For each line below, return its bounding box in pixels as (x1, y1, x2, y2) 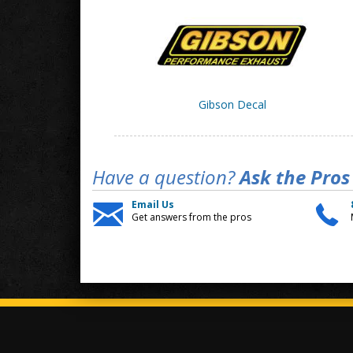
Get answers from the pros (132, 210, 251, 225)
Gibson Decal (198, 97, 266, 113)
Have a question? (92, 164, 235, 191)
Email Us (132, 198, 174, 212)
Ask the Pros (235, 164, 350, 191)
